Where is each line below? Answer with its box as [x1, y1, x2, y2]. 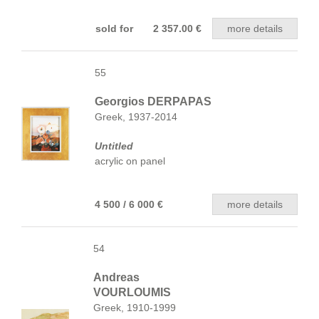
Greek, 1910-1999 [93, 302, 176, 313]
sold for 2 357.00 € [95, 23, 202, 34]
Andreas [93, 271, 140, 283]
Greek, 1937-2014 [95, 111, 177, 122]
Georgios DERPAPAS [95, 95, 211, 108]
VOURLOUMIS [93, 286, 171, 298]
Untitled [95, 140, 133, 152]
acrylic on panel [95, 155, 165, 167]
